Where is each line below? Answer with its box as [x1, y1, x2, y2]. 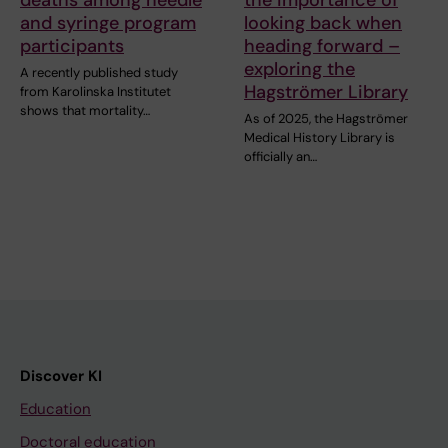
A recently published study [20, 63, 178, 81]
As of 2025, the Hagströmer [244, 109, 408, 127]
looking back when [244, 10, 402, 35]
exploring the [244, 56, 355, 81]
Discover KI [20, 365, 102, 386]
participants [20, 33, 124, 58]
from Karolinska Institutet [20, 82, 171, 100]
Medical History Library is [244, 128, 395, 146]
